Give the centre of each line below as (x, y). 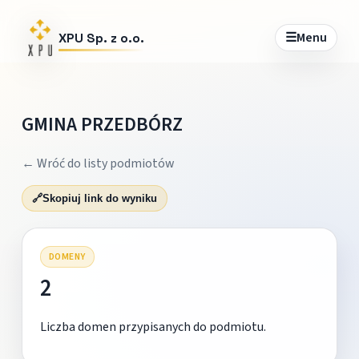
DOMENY (67, 256)
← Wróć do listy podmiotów (98, 163)
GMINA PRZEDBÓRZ (102, 124)
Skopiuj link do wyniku (99, 198)
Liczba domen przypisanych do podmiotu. (153, 327)
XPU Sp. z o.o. (101, 38)
